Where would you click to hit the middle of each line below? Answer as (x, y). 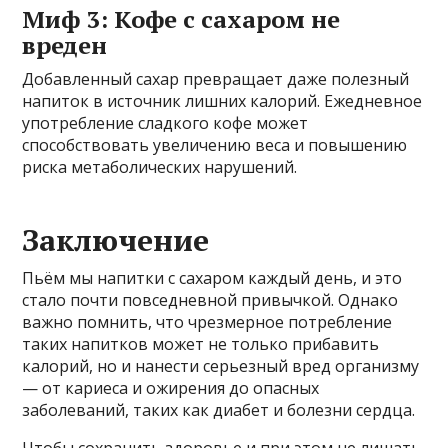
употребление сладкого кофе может (165, 122)
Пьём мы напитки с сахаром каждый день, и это (212, 277)
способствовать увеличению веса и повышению (215, 144)
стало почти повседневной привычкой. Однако (210, 299)
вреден (65, 44)
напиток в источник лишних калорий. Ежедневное (222, 100)
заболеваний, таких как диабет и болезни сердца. (219, 409)
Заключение (116, 239)
